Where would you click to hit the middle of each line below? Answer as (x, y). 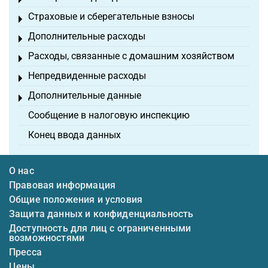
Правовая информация (63, 185)
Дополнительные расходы (87, 36)
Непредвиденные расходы (87, 76)
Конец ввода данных (74, 135)
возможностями (47, 238)
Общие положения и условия (76, 200)
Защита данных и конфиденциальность (101, 214)
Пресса (25, 252)
